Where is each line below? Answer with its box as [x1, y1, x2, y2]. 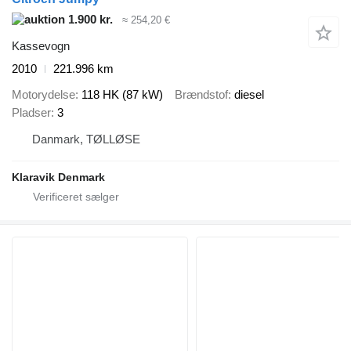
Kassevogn [12, 39, 70, 53]
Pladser [12, 105, 51, 119]
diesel [234, 87, 264, 101]
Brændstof [175, 87, 228, 101]
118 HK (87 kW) [81, 87, 163, 101]
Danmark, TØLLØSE [32, 132, 140, 146]
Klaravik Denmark [12, 170, 105, 183]
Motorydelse [12, 87, 75, 101]
